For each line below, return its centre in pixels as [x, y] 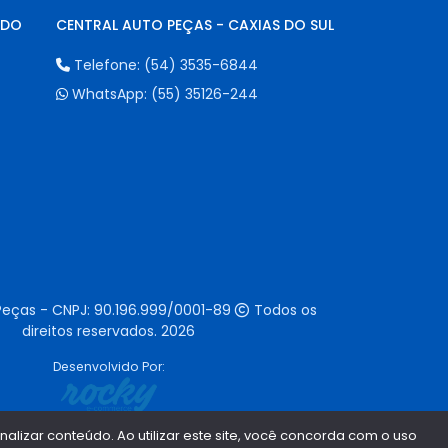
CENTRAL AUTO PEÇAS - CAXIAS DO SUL [194, 25]
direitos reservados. [91, 331]
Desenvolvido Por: [108, 367]
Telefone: [106, 65]
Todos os [283, 310]
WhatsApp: [109, 94]
